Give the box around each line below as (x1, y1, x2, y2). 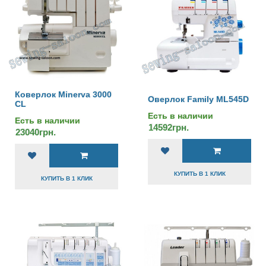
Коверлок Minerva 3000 (15, 90, 112, 99)
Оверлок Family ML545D (148, 94, 249, 104)
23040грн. (15, 127, 56, 137)
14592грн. (148, 122, 189, 132)
